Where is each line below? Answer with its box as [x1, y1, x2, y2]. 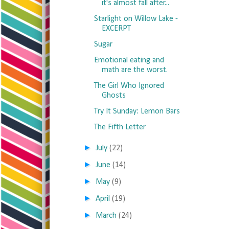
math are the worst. [101, 66, 168, 74]
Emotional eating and [94, 56, 164, 64]
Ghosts [101, 91, 126, 100]
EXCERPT [101, 25, 131, 33]
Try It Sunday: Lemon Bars [94, 107, 180, 116]
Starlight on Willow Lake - [94, 15, 178, 23]
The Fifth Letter [94, 123, 146, 131]
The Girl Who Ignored [94, 82, 164, 90]
